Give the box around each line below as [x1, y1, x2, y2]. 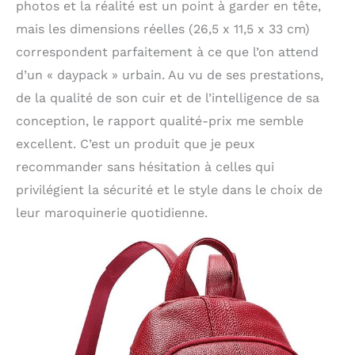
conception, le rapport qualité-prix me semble [16, 113, 303, 128]
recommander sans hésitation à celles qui [16, 158, 274, 174]
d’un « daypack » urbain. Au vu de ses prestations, [16, 67, 323, 82]
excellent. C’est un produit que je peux [16, 136, 255, 151]
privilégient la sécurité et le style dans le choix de [16, 181, 323, 197]
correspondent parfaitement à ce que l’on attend [16, 44, 319, 59]
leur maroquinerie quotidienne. [16, 204, 208, 220]
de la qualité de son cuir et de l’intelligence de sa [16, 90, 319, 105]
